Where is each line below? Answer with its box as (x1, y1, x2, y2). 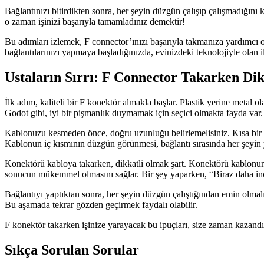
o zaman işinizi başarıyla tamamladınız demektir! (5, 16, 185, 27)
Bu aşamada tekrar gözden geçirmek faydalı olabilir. (5, 199, 197, 210)
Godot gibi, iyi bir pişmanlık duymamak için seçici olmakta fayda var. (5, 107, 263, 118)
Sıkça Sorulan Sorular (5, 242, 139, 258)
